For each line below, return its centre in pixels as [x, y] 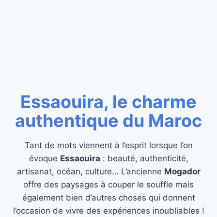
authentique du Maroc [108, 120]
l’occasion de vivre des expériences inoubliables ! [108, 210]
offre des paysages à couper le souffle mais [108, 184]
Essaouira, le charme [108, 101]
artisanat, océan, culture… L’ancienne [90, 171]
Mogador [182, 171]
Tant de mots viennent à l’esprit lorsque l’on [108, 145]
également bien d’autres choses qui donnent [108, 197]
